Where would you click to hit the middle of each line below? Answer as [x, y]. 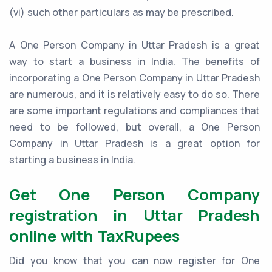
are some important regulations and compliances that [134, 111]
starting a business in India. [72, 160]
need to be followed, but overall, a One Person [134, 127]
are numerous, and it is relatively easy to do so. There [134, 94]
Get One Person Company [134, 195]
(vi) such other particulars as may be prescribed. [121, 12]
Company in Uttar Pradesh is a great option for [134, 144]
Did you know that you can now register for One [134, 261]
